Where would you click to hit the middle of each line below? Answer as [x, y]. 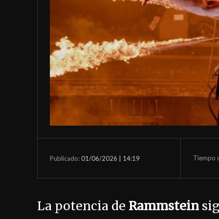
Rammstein [164, 206]
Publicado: [65, 158]
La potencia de [83, 206]
